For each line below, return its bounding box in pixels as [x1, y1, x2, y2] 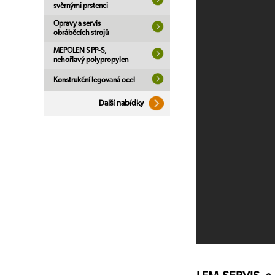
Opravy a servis [53, 20, 101, 27]
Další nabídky [99, 99, 145, 107]
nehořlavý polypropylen [53, 56, 128, 63]
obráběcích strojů [53, 29, 109, 36]
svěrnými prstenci [53, 2, 108, 9]
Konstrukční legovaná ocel [53, 76, 135, 83]
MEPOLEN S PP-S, [53, 47, 107, 54]
